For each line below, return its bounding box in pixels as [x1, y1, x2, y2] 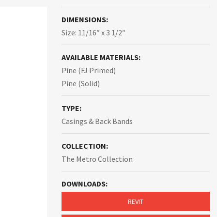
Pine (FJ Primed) [62, 65, 116, 75]
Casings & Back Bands [62, 116, 133, 126]
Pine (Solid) [62, 78, 100, 88]
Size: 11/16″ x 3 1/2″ [62, 28, 125, 37]
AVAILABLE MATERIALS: [62, 52, 140, 62]
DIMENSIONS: [62, 15, 108, 24]
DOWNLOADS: [62, 179, 108, 188]
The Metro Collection [62, 154, 133, 164]
